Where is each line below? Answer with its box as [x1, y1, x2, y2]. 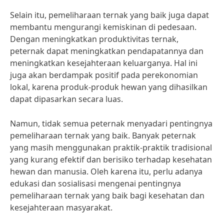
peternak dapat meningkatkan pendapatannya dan [10, 45, 203, 56]
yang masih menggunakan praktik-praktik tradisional [10, 142, 212, 153]
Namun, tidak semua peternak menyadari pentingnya [10, 118, 212, 129]
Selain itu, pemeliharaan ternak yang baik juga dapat [10, 9, 209, 20]
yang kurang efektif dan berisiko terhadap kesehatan [10, 154, 212, 165]
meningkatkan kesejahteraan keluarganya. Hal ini [10, 57, 197, 68]
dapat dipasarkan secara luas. [10, 93, 123, 104]
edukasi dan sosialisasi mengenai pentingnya [10, 178, 181, 189]
